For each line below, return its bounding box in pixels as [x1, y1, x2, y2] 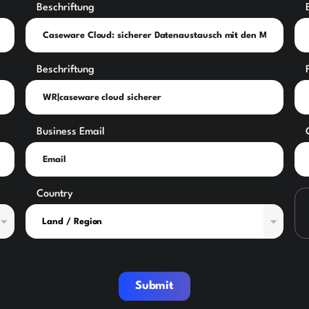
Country [37, 189, 74, 200]
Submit [135, 280, 174, 292]
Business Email [37, 127, 106, 138]
